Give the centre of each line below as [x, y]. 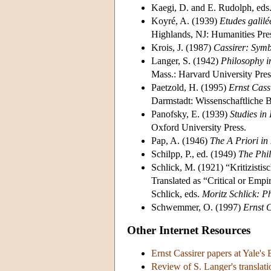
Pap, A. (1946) [181, 140]
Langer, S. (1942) [186, 60]
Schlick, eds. [177, 194]
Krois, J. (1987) [182, 47]
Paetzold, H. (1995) [190, 87]
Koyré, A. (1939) [185, 21]
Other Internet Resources [189, 230]
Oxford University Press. [199, 127]
